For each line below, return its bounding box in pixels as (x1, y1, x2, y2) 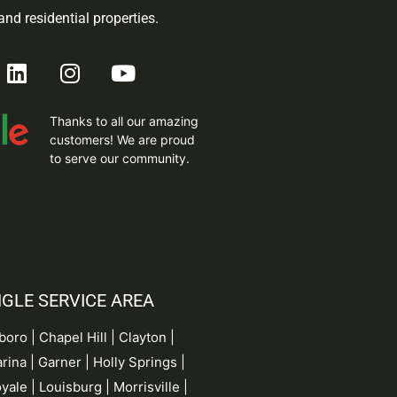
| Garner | (27, 353, 94, 370)
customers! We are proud (49, 131, 195, 147)
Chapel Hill (39, 328, 108, 346)
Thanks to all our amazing (49, 113, 198, 128)
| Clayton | (107, 328, 175, 346)
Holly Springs (93, 353, 178, 370)
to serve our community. (49, 150, 190, 166)
